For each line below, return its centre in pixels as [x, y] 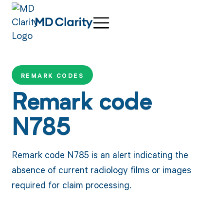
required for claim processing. [71, 184]
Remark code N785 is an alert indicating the [100, 154]
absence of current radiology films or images [101, 169]
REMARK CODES [52, 76]
